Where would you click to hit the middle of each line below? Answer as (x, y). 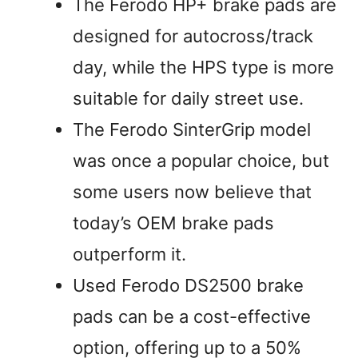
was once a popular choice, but (201, 161)
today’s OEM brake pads (173, 223)
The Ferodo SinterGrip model (192, 130)
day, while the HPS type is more (203, 68)
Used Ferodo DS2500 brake (188, 286)
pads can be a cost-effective (192, 317)
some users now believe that (192, 192)
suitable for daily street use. (188, 99)
